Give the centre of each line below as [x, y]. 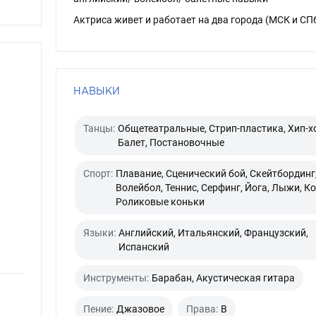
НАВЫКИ [96, 91]
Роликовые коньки [160, 202]
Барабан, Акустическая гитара [223, 278]
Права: [202, 309]
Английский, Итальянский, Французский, [213, 233]
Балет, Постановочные [171, 142]
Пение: [98, 309]
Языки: [99, 233]
